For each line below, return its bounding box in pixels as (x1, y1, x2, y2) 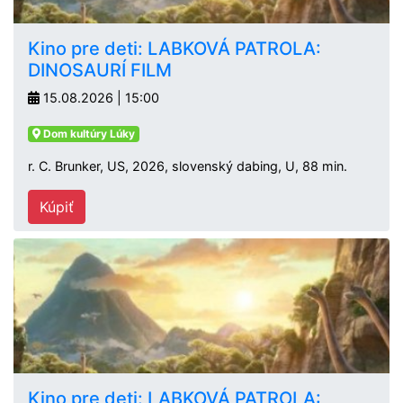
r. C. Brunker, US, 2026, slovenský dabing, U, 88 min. (28, 158, 347, 174)
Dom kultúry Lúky (40, 127, 135, 140)
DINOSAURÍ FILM (28, 59, 172, 81)
